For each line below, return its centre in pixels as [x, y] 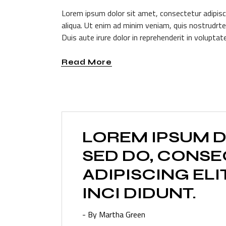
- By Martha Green [114, 215]
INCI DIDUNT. [139, 193]
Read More [87, 62]
